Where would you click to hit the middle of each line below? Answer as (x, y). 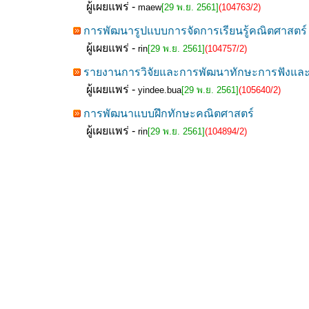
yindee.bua (160, 90)
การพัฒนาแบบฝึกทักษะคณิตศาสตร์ (169, 113)
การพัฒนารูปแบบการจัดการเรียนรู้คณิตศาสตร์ (195, 31)
